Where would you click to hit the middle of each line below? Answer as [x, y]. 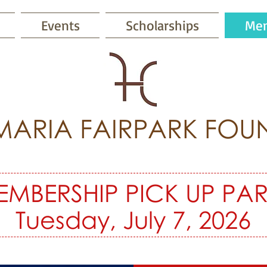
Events [60, 25]
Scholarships [162, 25]
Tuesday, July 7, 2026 [133, 220]
